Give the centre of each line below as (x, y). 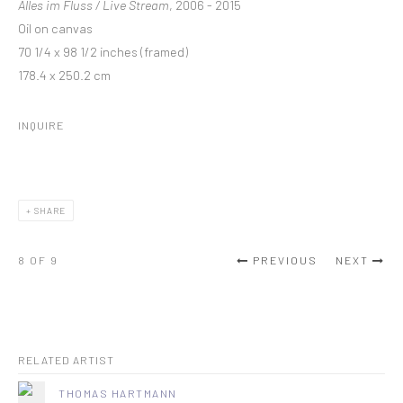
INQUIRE (41, 125)
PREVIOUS (285, 260)
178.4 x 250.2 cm (64, 75)
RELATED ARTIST (66, 360)
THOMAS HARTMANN (118, 393)
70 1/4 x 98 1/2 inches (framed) (103, 51)
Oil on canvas (55, 28)
